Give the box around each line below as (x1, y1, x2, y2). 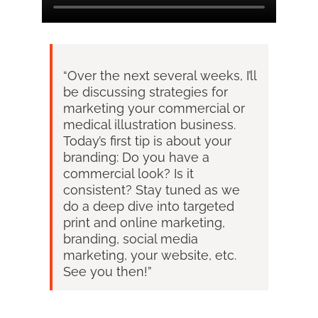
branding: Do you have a (63, 149, 209, 165)
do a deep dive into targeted (63, 198, 234, 214)
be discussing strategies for (63, 84, 228, 99)
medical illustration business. (63, 116, 236, 132)
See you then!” (63, 263, 152, 279)
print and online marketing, (63, 214, 225, 230)
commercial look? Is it (63, 165, 194, 181)
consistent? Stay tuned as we (63, 182, 240, 197)
